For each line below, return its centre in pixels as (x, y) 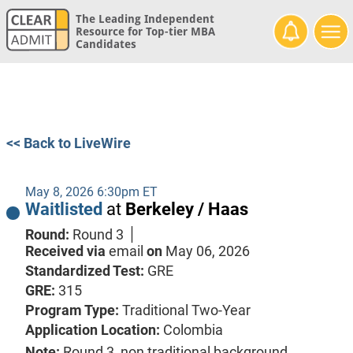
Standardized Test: (86, 271)
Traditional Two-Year (186, 310)
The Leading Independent (145, 19)
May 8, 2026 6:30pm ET (91, 192)
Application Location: (94, 330)
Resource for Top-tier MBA (145, 32)
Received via (67, 251)
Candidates (106, 45)
